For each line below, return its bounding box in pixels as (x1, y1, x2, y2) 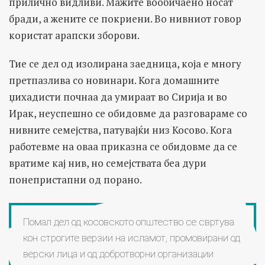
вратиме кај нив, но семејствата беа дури (9, 156, 206, 170)
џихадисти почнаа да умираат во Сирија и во (9, 89, 227, 104)
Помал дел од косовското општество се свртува (23, 215, 234, 228)
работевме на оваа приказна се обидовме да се (9, 139, 237, 153)
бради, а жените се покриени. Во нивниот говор (9, 11, 241, 25)
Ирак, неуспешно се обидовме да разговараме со (9, 106, 247, 120)
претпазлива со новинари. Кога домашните (9, 73, 219, 87)
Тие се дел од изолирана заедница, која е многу (9, 56, 241, 70)
